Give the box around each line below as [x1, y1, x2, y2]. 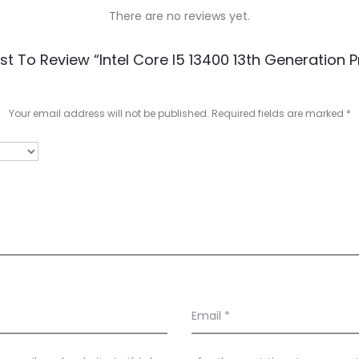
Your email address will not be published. [8, 106, 209, 120]
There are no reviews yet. [109, 7, 250, 24]
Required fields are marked [211, 106, 346, 120]
